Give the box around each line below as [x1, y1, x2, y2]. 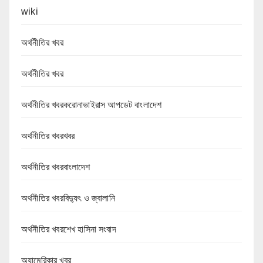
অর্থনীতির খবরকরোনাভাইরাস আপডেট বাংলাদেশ [21, 99, 162, 110]
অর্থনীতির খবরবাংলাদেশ [21, 161, 90, 172]
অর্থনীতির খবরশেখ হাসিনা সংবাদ [21, 224, 116, 234]
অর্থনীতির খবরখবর [21, 130, 75, 141]
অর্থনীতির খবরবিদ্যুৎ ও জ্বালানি [21, 193, 115, 203]
